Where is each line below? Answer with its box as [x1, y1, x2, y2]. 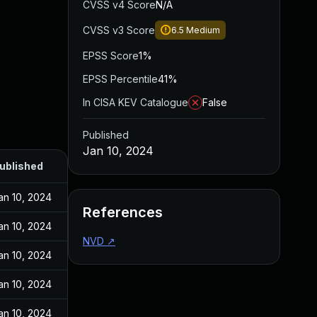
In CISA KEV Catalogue [83, 96, 188, 108]
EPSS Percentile [83, 73, 158, 85]
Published [83, 129, 129, 141]
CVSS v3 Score [83, 24, 155, 36]
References [83, 204, 163, 221]
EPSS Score [83, 50, 139, 62]
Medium [186, 25, 220, 35]
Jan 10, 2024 [83, 144, 154, 158]
